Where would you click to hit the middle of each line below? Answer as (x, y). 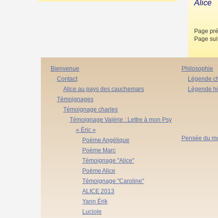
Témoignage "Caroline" (113, 181)
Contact (67, 79)
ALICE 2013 (98, 191)
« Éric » (86, 130)
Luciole (92, 211)
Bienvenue (65, 68)
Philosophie (197, 68)
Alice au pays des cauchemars (103, 89)
